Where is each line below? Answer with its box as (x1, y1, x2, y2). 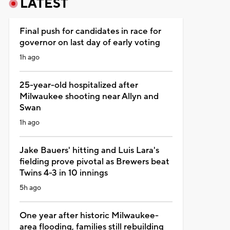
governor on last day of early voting (19, 36, 160, 48)
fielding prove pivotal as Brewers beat (19, 156, 169, 167)
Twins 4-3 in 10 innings (19, 167, 108, 179)
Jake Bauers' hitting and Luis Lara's (19, 144, 159, 156)
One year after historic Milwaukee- (19, 209, 159, 221)
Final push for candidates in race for (19, 25, 161, 37)
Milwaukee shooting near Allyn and (19, 90, 159, 102)
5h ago (19, 183, 41, 193)
